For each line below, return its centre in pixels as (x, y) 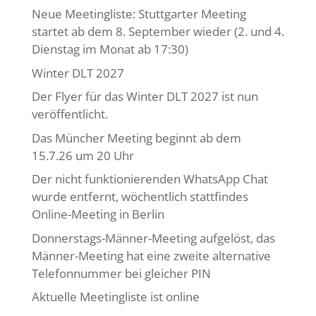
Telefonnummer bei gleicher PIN (121, 273)
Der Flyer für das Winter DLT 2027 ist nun (145, 96)
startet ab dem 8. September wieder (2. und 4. (158, 31)
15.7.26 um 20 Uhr (83, 155)
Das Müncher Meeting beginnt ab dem (136, 138)
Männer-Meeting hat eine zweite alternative (151, 255)
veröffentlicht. (69, 114)
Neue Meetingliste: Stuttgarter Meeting (139, 14)
